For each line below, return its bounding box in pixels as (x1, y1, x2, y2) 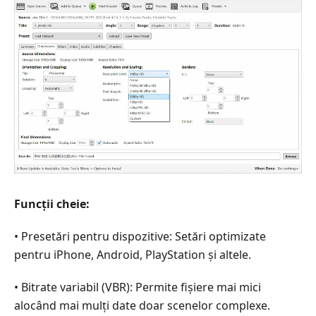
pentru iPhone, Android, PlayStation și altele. (14, 247, 251, 262)
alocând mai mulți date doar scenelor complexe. (14, 298, 270, 313)
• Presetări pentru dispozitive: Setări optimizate (14, 229, 266, 244)
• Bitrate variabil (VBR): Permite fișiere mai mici (14, 279, 261, 295)
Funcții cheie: (14, 196, 90, 212)
